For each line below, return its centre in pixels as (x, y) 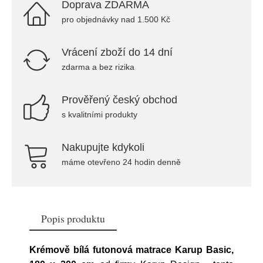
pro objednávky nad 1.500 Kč (116, 19)
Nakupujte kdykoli (103, 147)
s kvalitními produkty (100, 114)
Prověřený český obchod (119, 100)
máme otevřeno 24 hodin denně (121, 162)
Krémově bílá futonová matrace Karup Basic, (131, 250)
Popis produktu (73, 218)
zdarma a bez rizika (98, 67)
